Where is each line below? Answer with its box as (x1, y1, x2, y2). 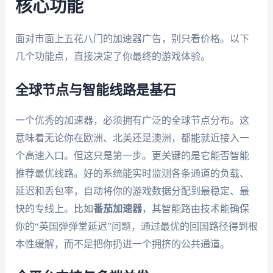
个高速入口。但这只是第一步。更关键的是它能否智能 (15, 150, 249, 161)
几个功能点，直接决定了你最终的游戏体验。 (15, 51, 210, 62)
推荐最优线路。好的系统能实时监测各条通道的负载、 (15, 168, 249, 179)
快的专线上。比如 (15, 203, 93, 214)
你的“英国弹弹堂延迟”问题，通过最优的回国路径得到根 (15, 221, 258, 232)
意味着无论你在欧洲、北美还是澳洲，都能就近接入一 (15, 132, 249, 143)
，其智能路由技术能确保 (141, 203, 249, 214)
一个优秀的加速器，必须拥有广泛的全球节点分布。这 (15, 115, 249, 126)
